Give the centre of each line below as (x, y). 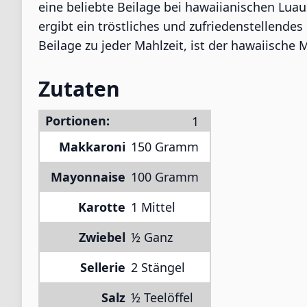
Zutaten (79, 89)
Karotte (102, 207)
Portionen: (77, 121)
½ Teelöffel (162, 297)
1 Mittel (153, 207)
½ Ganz (152, 237)
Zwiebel (102, 237)
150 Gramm (165, 147)
